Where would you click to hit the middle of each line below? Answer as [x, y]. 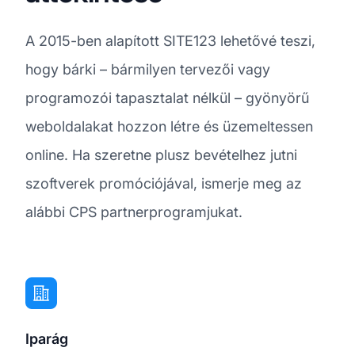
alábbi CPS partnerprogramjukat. [134, 212]
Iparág [47, 338]
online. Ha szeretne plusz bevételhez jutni [161, 155]
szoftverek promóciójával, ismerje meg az [164, 183]
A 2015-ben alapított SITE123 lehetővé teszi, [170, 40]
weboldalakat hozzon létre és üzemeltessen [169, 126]
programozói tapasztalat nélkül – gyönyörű [167, 97]
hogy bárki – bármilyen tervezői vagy [148, 69]
